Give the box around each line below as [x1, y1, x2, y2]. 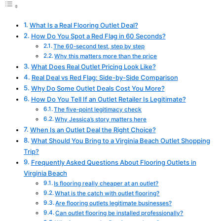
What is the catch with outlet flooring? [55, 190, 160, 197]
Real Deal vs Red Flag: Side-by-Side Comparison [31, 74, 178, 82]
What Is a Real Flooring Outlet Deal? [29, 21, 138, 30]
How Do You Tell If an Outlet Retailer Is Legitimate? [31, 95, 186, 104]
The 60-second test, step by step [53, 43, 145, 50]
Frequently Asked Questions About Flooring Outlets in [31, 158, 196, 167]
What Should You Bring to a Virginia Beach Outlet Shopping [31, 137, 210, 145]
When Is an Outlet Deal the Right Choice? [30, 126, 156, 134]
